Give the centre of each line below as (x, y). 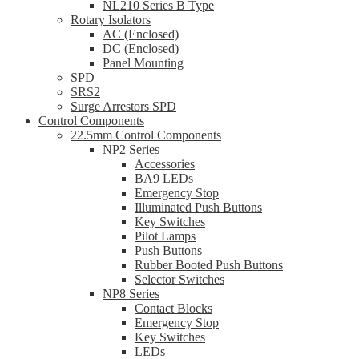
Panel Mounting (143, 63)
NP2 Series (131, 150)
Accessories (165, 164)
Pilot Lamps (165, 236)
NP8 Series (131, 294)
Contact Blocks (173, 309)
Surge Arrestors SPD (123, 107)
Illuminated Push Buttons (198, 208)
